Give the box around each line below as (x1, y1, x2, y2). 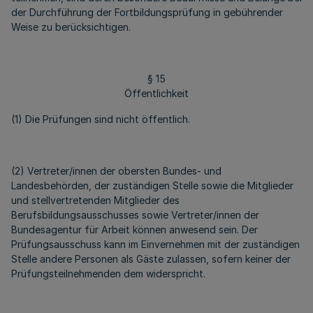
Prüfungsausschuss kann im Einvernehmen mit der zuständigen (11, 238, 300, 250)
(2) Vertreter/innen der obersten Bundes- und (11, 165, 221, 177)
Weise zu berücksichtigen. (11, 21, 131, 33)
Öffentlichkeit (124, 87, 189, 99)
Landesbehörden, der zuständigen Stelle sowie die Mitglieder (11, 180, 293, 191)
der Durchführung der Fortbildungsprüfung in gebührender (11, 6, 283, 18)
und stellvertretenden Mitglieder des (11, 194, 180, 206)
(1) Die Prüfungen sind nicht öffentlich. (11, 113, 190, 125)
